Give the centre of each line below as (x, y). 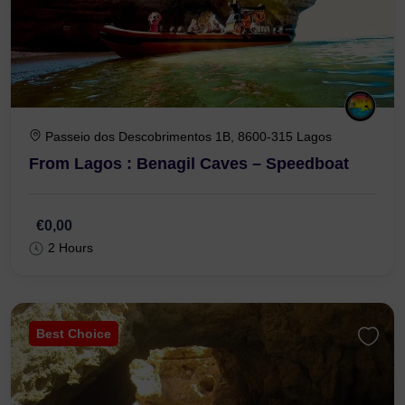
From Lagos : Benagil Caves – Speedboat (189, 164)
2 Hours (71, 248)
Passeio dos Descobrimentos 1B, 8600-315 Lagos (188, 137)
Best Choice (74, 334)
